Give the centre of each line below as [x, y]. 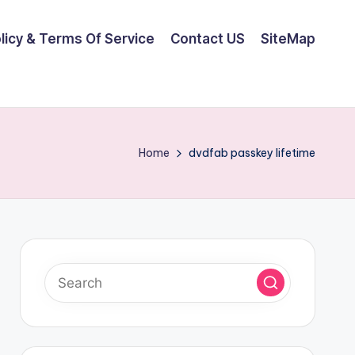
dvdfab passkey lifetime [252, 153]
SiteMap [288, 38]
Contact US [208, 38]
